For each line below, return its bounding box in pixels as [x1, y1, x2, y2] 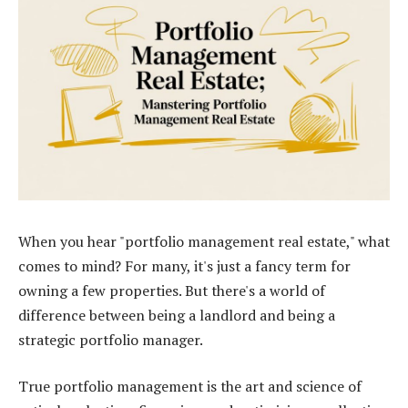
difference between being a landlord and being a [18, 304, 335, 325]
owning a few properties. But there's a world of [18, 280, 325, 301]
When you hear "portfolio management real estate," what [18, 230, 390, 251]
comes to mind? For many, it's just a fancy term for [18, 255, 351, 276]
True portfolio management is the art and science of [18, 376, 362, 397]
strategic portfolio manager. [18, 329, 203, 350]
